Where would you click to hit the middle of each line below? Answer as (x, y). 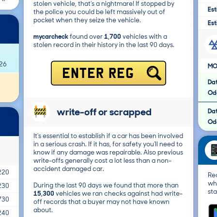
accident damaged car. (69, 169)
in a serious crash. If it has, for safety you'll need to (108, 144)
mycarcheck (51, 37)
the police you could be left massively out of (99, 12)
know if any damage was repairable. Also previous (108, 152)
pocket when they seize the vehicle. (87, 20)
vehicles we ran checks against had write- (118, 194)
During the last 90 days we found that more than (106, 185)
